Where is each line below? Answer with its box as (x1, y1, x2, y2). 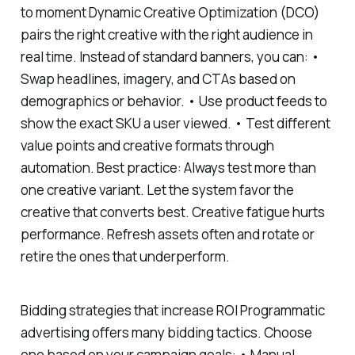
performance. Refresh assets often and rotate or (20, 224, 315, 243)
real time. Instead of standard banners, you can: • (20, 47, 320, 66)
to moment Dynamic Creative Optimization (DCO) (20, 2, 319, 21)
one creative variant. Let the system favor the (20, 180, 294, 199)
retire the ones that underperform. (20, 246, 230, 265)
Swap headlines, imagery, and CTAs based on (20, 69, 296, 88)
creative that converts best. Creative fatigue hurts (20, 202, 325, 221)
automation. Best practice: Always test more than (20, 158, 316, 177)
